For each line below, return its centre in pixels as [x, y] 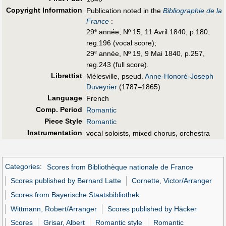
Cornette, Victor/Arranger [172, 181]
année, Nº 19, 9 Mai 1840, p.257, [151, 53]
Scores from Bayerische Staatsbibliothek [75, 194]
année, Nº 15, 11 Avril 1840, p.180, [153, 32]
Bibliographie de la [192, 10]
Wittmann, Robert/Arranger [54, 209]
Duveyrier [102, 87]
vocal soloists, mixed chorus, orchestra [148, 133]
